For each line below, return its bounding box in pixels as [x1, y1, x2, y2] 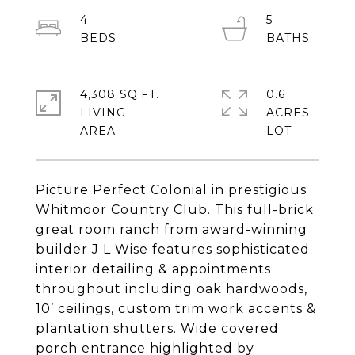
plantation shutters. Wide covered [36, 321, 279, 336]
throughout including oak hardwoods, [36, 281, 307, 296]
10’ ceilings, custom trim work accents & [36, 301, 316, 316]
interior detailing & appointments [36, 261, 271, 277]
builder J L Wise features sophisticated [36, 242, 310, 257]
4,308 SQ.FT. [80, 87, 159, 101]
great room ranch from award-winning [36, 222, 307, 237]
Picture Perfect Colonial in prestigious [36, 182, 307, 197]
